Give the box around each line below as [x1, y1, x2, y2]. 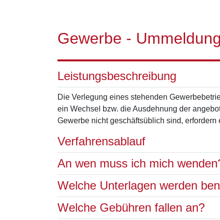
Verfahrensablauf [57, 135, 145, 148]
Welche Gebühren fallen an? [57, 201, 205, 214]
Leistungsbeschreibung [57, 69, 176, 82]
